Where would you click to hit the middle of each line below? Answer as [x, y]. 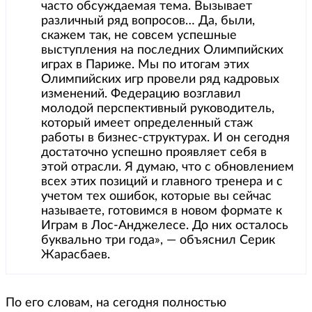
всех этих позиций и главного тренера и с [162, 182]
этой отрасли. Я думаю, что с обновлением [167, 167]
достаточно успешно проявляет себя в [154, 153]
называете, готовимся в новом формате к [162, 211]
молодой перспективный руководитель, [158, 109]
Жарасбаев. [76, 255]
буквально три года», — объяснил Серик [158, 241]
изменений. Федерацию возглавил [141, 94]
